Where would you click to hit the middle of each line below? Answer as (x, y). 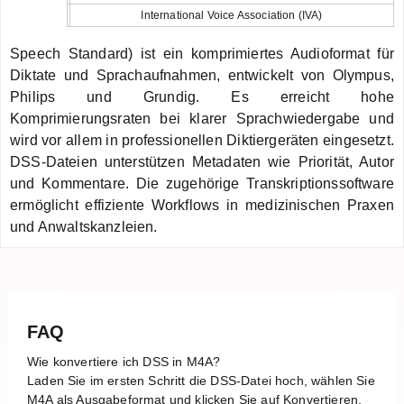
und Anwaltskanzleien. (84, 226)
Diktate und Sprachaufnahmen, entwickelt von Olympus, (202, 75)
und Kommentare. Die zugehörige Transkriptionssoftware (202, 183)
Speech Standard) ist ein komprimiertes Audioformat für (202, 53)
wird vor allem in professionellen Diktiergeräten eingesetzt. (202, 140)
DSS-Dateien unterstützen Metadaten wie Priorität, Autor (202, 161)
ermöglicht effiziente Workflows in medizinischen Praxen (202, 205)
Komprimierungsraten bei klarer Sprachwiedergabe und (202, 118)
